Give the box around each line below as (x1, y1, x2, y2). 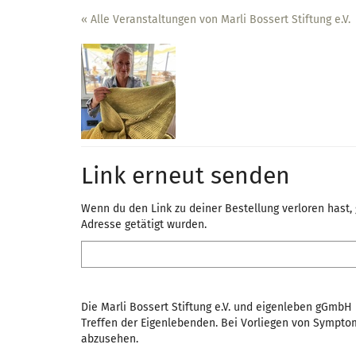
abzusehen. (81, 331, 138, 346)
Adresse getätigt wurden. (81, 218, 207, 232)
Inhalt (11, 39, 41, 53)
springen (11, 55, 55, 69)
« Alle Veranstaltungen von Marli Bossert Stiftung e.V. (81, 13, 350, 26)
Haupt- (11, 23, 46, 37)
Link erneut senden (81, 161, 290, 191)
